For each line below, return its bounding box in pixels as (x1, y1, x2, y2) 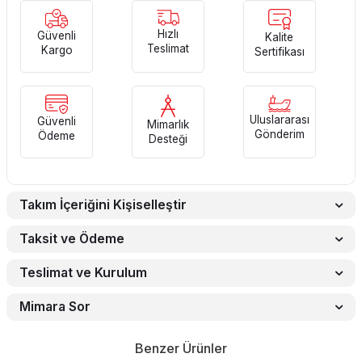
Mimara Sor (19, 299, 90, 315)
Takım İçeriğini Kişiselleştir (19, 197, 187, 213)
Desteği (149, 133, 187, 146)
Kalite (265, 31, 294, 44)
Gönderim (254, 128, 305, 141)
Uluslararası (249, 113, 309, 127)
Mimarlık (147, 118, 189, 132)
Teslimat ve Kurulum (19, 265, 147, 281)
